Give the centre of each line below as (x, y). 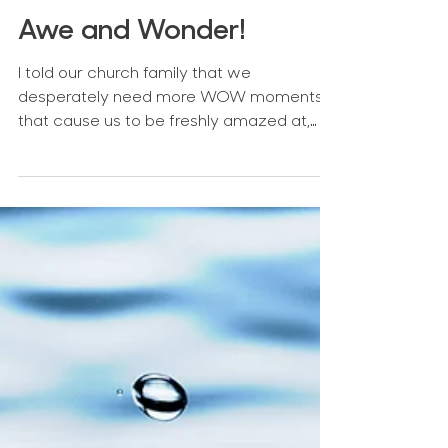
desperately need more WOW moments (170, 278)
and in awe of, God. (91, 326)
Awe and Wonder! (132, 212)
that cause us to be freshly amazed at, (164, 302)
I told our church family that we (134, 254)
